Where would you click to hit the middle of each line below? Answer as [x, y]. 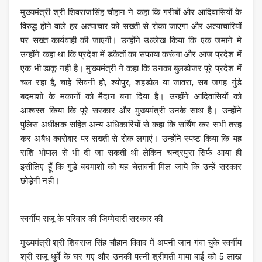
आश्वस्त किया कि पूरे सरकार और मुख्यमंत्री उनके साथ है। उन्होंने [131, 111]
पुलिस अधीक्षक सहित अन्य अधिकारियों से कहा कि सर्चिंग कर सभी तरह [131, 125]
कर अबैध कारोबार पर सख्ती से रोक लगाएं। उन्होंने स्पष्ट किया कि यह [131, 139]
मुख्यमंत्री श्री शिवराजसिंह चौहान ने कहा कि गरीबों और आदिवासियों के [131, 13]
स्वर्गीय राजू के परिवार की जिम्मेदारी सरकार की [92, 219]
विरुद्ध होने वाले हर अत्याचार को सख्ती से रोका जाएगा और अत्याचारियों [131, 27]
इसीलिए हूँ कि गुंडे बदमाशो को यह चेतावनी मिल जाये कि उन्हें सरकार [131, 167]
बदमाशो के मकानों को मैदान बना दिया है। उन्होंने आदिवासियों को [131, 97]
